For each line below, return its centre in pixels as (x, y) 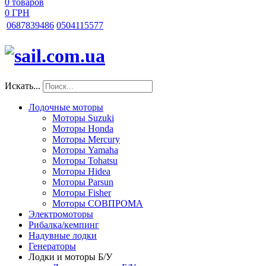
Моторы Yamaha (85, 150)
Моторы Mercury (86, 139)
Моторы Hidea (81, 171)
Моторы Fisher (82, 192)
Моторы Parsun (83, 182)
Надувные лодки (63, 235)
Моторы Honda (83, 128)
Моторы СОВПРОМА (98, 203)
